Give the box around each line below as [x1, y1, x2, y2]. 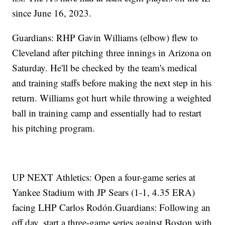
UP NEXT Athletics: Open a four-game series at [12, 171, 196, 184]
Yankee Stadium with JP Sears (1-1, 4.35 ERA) [12, 186, 195, 199]
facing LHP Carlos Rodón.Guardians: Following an [12, 201, 211, 214]
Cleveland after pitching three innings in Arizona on [12, 46, 212, 59]
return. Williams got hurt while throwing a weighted [12, 91, 212, 104]
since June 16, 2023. [12, 7, 92, 20]
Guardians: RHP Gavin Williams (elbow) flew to [12, 31, 198, 44]
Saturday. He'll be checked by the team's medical [12, 61, 197, 74]
